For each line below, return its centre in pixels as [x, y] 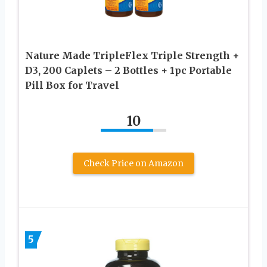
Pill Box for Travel [72, 86]
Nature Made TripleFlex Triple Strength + [132, 56]
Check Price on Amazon [133, 164]
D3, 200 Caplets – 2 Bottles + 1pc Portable [128, 71]
